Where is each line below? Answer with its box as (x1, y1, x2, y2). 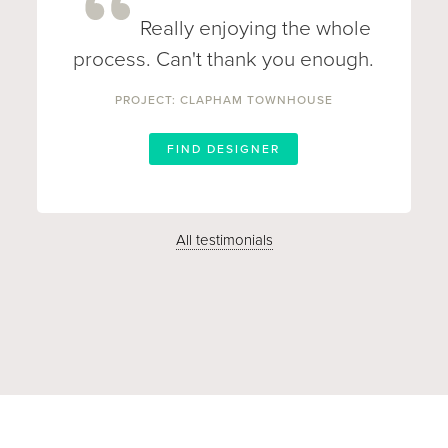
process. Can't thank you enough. (73, 47, 375, 72)
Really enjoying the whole (140, 16, 372, 41)
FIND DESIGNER (167, 142, 281, 156)
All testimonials (175, 231, 273, 249)
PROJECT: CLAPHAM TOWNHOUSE (114, 93, 333, 107)
